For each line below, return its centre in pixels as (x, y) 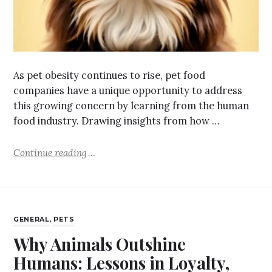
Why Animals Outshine (100, 244)
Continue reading (50, 152)
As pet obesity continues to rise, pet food (110, 76)
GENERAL (32, 220)
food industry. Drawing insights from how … (117, 121)
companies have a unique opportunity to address (128, 91)
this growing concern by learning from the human (131, 106)
